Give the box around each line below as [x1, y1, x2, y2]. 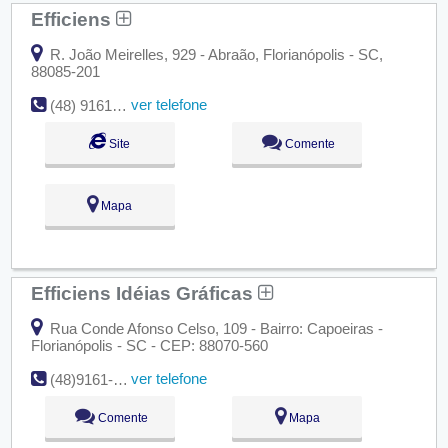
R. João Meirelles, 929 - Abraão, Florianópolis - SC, [45, 45, 383, 63]
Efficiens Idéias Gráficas [30, 282, 258, 305]
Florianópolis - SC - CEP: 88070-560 [30, 336, 268, 354]
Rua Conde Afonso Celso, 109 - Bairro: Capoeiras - [45, 319, 383, 337]
